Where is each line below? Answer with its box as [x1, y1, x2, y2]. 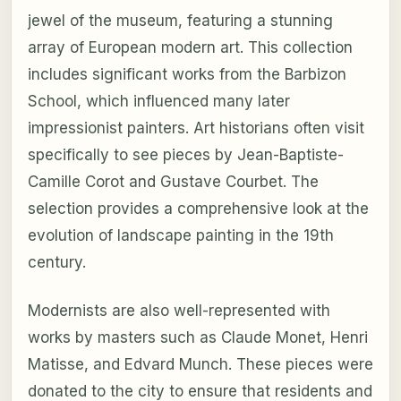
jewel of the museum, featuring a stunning [27, 11, 333, 30]
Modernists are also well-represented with [27, 301, 330, 320]
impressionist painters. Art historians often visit [27, 118, 364, 137]
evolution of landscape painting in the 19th [27, 226, 334, 244]
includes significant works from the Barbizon [27, 64, 346, 83]
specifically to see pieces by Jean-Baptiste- [27, 145, 344, 164]
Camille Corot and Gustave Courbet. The [27, 172, 319, 191]
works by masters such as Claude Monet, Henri [27, 328, 368, 346]
